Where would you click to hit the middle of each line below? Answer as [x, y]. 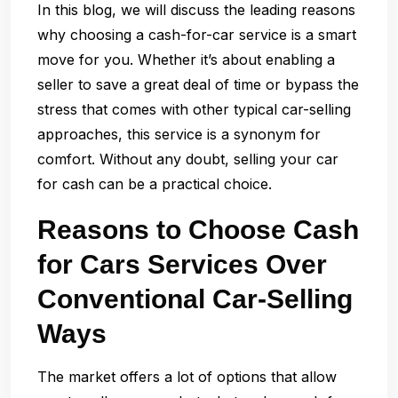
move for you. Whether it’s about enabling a [186, 59]
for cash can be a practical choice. [155, 183]
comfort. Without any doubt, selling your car [188, 159]
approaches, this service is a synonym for [179, 134]
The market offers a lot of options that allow [187, 376]
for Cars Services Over [182, 264]
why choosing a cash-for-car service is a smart [197, 34]
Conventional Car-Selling [195, 298]
